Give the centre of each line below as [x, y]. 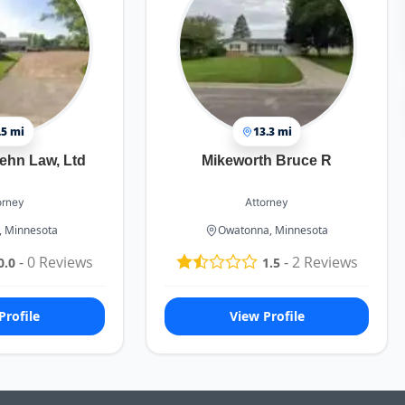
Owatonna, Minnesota [273, 230]
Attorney [267, 202]
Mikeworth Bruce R [267, 160]
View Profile [267, 316]
